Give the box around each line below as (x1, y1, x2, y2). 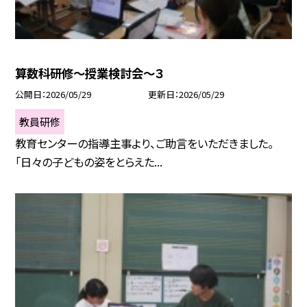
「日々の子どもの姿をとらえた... (15, 153, 163, 171)
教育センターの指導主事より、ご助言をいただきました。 (15, 135, 274, 152)
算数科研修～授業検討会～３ (15, 64, 164, 82)
